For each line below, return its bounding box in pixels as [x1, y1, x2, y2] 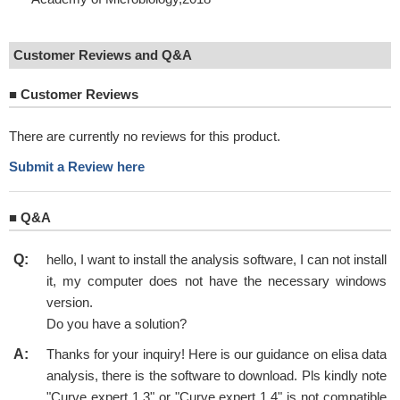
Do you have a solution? [46, 316, 187, 331]
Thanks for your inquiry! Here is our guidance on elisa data [46, 346, 387, 362]
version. [46, 295, 93, 310]
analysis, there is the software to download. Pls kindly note [46, 368, 387, 383]
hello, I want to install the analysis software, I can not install [46, 252, 387, 267]
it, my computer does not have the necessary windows [46, 273, 387, 288]
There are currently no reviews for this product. [9, 129, 280, 144]
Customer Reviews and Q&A [13, 47, 192, 62]
